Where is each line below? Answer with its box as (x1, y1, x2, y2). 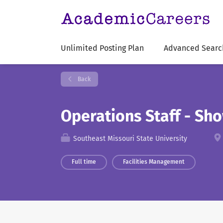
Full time (72, 158, 96, 165)
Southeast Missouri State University (71, 134, 187, 143)
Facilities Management (123, 158, 185, 165)
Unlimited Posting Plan (61, 43, 144, 53)
